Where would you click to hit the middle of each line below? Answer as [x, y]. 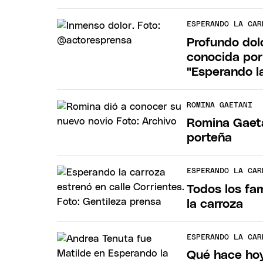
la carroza [215, 204]
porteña [210, 138]
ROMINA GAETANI [220, 105]
